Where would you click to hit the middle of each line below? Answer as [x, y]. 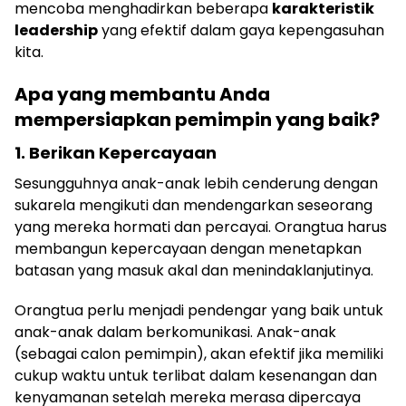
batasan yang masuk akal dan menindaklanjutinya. [196, 271]
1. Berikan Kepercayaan [116, 153]
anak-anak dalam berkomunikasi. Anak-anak [175, 332]
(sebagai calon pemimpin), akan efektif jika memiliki [199, 354]
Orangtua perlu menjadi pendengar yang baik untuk [199, 310]
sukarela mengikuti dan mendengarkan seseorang [193, 205]
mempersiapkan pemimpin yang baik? [197, 120]
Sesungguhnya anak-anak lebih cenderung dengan [196, 184]
